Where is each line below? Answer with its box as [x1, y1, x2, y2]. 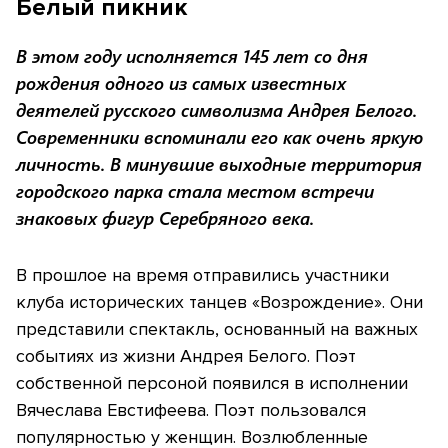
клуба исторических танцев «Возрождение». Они [16, 291, 423, 314]
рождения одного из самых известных [16, 71, 346, 96]
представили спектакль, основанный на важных [16, 318, 418, 341]
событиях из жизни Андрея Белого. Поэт [16, 345, 356, 368]
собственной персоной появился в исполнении [16, 372, 408, 395]
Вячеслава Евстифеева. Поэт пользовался [16, 399, 366, 422]
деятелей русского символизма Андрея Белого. [16, 98, 417, 123]
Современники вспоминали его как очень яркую [16, 125, 423, 150]
